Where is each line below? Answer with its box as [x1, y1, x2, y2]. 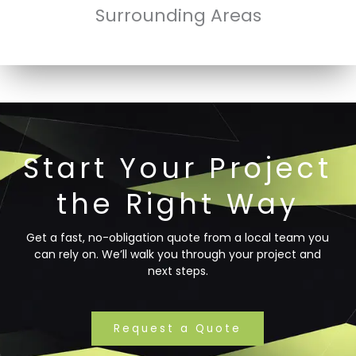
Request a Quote [114, 321, 242, 337]
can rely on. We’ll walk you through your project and [34, 246, 321, 263]
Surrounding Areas [95, 3, 261, 29]
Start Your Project [23, 149, 332, 188]
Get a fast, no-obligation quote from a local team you [26, 230, 329, 246]
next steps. [147, 263, 208, 280]
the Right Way [56, 184, 300, 224]
